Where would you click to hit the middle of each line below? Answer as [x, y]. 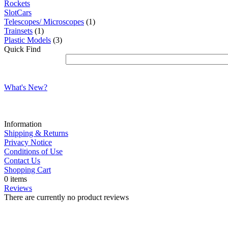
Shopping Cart [27, 169]
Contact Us [22, 160]
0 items [16, 179]
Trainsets [18, 31]
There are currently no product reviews [66, 197]
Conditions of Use [33, 151]
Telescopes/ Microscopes [44, 21]
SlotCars [18, 12]
